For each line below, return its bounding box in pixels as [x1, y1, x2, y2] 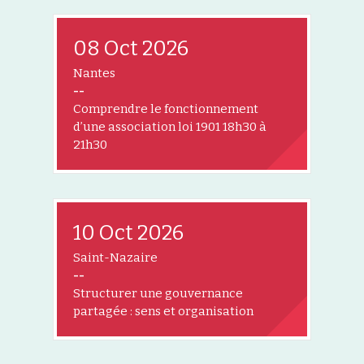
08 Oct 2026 [73, 37, 188, 62]
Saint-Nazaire [73, 250, 158, 266]
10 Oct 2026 [73, 221, 184, 246]
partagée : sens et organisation [73, 304, 253, 319]
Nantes [73, 66, 115, 81]
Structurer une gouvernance [73, 286, 243, 301]
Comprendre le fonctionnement [73, 102, 258, 117]
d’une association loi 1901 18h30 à [73, 119, 266, 135]
